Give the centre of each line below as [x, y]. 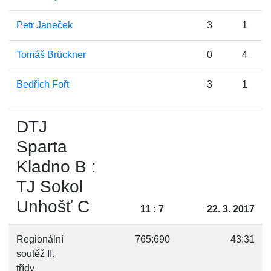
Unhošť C [53, 207]
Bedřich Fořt [43, 84]
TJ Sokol [50, 187]
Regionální [40, 239]
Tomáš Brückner [51, 55]
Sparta [42, 147]
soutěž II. [35, 254]
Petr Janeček [44, 25]
